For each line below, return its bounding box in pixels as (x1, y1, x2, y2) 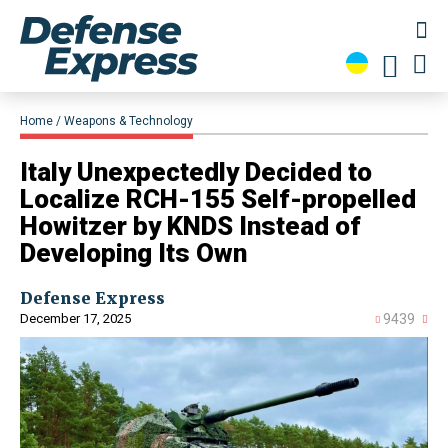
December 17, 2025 (20, 311, 131, 327)
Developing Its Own (20, 238, 247, 269)
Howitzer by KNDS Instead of (20, 211, 361, 242)
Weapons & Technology (64, 114, 193, 129)
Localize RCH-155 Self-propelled (20, 184, 416, 215)
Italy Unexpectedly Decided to (20, 157, 372, 188)
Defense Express (20, 288, 165, 309)
